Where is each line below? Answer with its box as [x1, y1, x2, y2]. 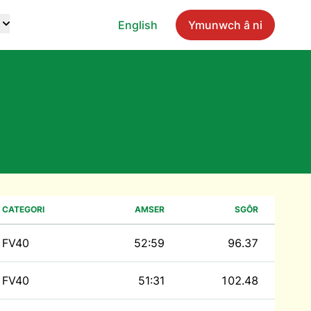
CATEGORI [2, 204, 44, 215]
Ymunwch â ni [188, 18, 262, 32]
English [118, 18, 158, 32]
